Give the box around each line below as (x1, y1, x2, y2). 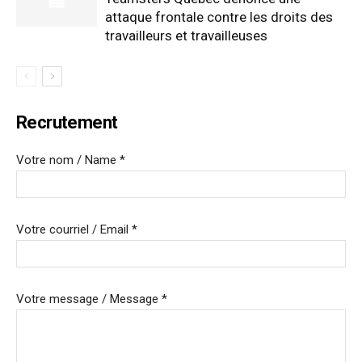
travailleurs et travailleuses (105, 27, 267, 44)
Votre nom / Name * (16, 152, 125, 167)
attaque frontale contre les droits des (105, 8, 333, 25)
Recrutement (16, 112, 118, 133)
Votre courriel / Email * (16, 221, 137, 237)
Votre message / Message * (16, 291, 167, 306)
